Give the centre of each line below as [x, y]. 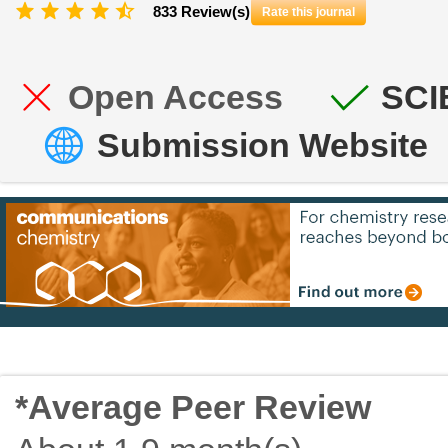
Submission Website [262, 145]
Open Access [175, 97]
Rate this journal [308, 12]
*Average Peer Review [193, 407]
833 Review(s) [201, 12]
